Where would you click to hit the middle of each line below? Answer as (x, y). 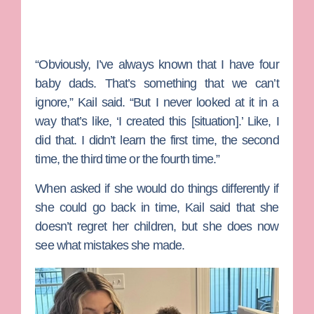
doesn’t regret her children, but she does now (157, 226)
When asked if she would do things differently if (157, 188)
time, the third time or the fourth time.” (128, 159)
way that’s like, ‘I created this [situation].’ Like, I (157, 122)
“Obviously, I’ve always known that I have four (157, 65)
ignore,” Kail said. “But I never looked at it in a (157, 103)
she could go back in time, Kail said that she (157, 207)
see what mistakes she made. (110, 245)
